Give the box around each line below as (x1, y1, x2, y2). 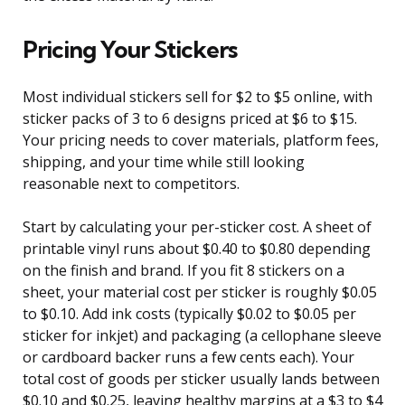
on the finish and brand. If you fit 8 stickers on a (23, 260, 344, 281)
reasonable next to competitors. (23, 174, 240, 194)
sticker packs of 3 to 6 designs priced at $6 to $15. (23, 108, 357, 129)
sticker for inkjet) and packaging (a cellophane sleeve (23, 325, 381, 346)
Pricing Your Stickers (23, 34, 237, 65)
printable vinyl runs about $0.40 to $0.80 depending (23, 239, 371, 259)
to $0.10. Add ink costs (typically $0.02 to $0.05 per (23, 304, 356, 325)
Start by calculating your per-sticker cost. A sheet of (23, 217, 372, 238)
